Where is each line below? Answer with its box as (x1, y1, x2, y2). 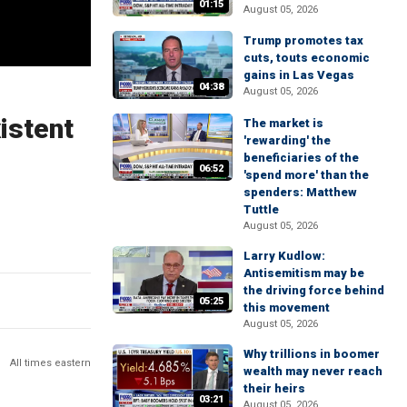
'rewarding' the (243, 133, 331, 147)
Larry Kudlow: (243, 248, 325, 263)
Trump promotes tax (243, 34, 363, 48)
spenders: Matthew (243, 184, 357, 199)
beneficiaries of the (243, 150, 359, 164)
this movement (243, 300, 330, 314)
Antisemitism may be (243, 265, 364, 280)
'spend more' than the (243, 167, 369, 182)
